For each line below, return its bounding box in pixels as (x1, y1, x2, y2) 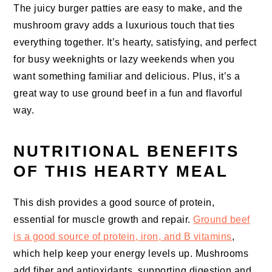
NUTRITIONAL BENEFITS (13, 142, 240, 161)
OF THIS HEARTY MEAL (13, 162, 229, 181)
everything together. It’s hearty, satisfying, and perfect (13, 37, 257, 48)
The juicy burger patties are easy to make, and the (13, 3, 243, 14)
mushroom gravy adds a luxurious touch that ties (13, 20, 235, 31)
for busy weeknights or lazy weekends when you (13, 54, 235, 65)
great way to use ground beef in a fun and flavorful (13, 88, 243, 99)
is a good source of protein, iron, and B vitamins (13, 231, 232, 242)
